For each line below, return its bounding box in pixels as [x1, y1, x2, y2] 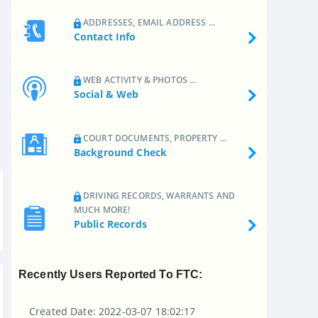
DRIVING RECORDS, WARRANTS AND [80, 190, 236, 202]
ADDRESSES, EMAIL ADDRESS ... [80, 16, 215, 28]
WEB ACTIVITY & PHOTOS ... [80, 74, 197, 87]
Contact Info [73, 29, 136, 43]
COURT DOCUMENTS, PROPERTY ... [80, 131, 227, 144]
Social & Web [73, 87, 139, 102]
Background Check [73, 145, 168, 159]
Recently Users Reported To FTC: [18, 268, 203, 280]
